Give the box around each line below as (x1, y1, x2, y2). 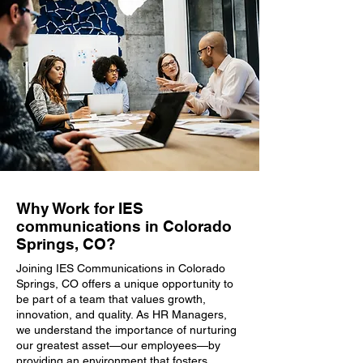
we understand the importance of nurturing (16, 323, 237, 336)
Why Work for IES (16, 199, 143, 217)
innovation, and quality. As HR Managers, (16, 308, 227, 321)
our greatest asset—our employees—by (16, 339, 220, 352)
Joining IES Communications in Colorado (16, 262, 225, 275)
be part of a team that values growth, (16, 293, 206, 305)
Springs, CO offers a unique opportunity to (16, 277, 233, 290)
